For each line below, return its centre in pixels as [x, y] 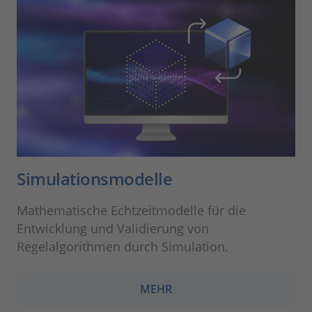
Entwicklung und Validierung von [113, 229]
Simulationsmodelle [94, 179]
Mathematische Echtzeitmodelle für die [131, 211]
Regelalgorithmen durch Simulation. [123, 247]
